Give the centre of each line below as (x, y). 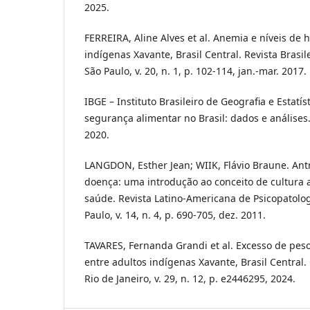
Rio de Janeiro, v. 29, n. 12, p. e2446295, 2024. (190, 279)
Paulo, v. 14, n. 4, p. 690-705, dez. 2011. (175, 215)
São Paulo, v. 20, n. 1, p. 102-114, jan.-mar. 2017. (195, 71)
